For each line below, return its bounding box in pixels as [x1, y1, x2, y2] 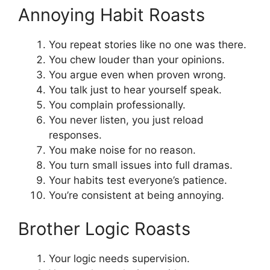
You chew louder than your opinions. [49, 54, 225, 66]
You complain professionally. [49, 99, 186, 111]
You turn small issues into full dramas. [49, 159, 233, 172]
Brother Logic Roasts [18, 218, 190, 239]
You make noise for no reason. [49, 144, 196, 157]
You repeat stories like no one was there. [49, 39, 246, 51]
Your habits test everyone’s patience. [49, 174, 227, 187]
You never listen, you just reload [49, 114, 204, 127]
